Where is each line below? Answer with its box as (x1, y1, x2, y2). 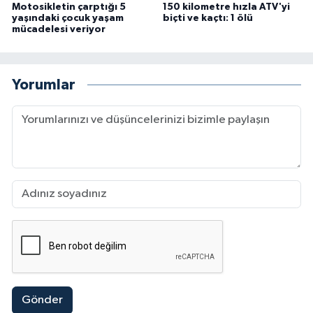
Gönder (21, 294, 63, 307)
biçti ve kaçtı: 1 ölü (162, 13, 253, 23)
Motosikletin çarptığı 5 (12, 1, 126, 12)
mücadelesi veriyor (12, 24, 105, 34)
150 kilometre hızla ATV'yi (162, 1, 290, 12)
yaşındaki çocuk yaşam (12, 13, 124, 23)
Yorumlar (12, 78, 75, 93)
